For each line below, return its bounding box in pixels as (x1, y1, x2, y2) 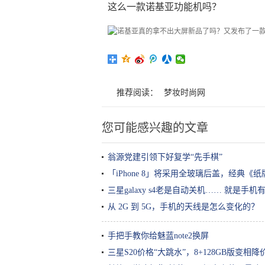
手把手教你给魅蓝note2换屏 (108, 231, 209, 240)
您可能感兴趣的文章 (102, 121, 208, 134)
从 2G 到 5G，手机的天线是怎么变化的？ (108, 202, 259, 211)
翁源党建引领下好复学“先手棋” (108, 153, 222, 161)
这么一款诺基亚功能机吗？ (108, 2, 221, 12)
